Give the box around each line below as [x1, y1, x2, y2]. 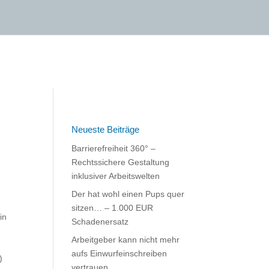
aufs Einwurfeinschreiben [71, 249, 168, 258]
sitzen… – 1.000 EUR [71, 203, 154, 213]
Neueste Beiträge [71, 124, 140, 134]
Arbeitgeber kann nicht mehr [71, 235, 180, 244]
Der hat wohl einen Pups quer [71, 189, 185, 199]
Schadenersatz [71, 217, 129, 226]
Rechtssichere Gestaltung [71, 157, 170, 167]
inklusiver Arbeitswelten [71, 171, 160, 181]
